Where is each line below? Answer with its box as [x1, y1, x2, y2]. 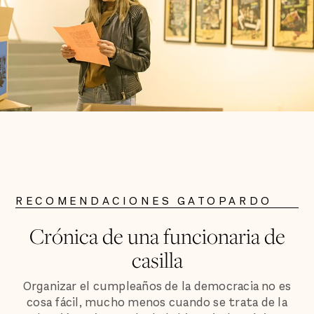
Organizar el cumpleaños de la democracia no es [22, 278, 292, 294]
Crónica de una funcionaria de [29, 221, 285, 251]
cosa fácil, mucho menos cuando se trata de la [27, 294, 287, 310]
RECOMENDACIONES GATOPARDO [15, 193, 273, 209]
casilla [131, 245, 183, 275]
